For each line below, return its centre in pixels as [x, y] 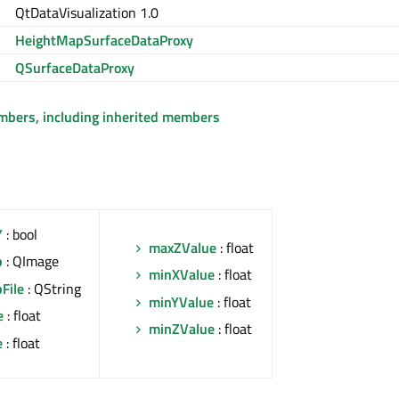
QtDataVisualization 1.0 [87, 12]
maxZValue [183, 248]
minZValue [182, 329]
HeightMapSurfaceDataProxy [104, 40]
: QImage [31, 261]
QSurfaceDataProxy [75, 68]
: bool [20, 234]
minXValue [182, 275]
